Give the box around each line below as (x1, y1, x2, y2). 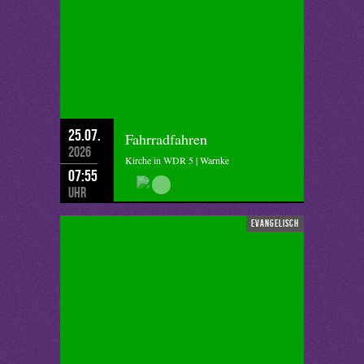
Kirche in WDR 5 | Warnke (125, 154, 229, 167)
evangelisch (251, 218, 299, 228)
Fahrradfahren (125, 129, 207, 149)
